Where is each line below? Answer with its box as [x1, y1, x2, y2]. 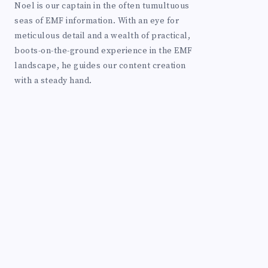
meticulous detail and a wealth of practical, [14, 30, 190, 41]
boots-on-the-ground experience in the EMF [14, 45, 193, 56]
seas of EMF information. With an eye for [14, 15, 179, 26]
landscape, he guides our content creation [14, 60, 186, 71]
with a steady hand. [14, 75, 92, 86]
